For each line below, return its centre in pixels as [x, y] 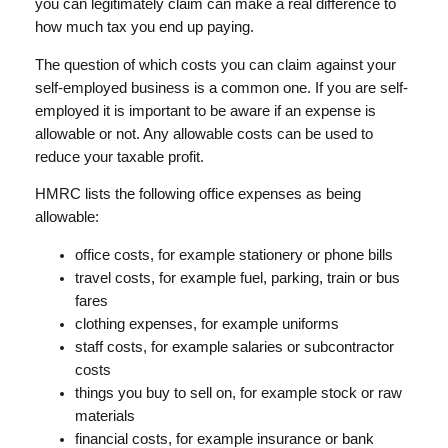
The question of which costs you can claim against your [215, 64]
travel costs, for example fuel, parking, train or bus [237, 277]
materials [104, 415]
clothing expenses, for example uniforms [206, 323]
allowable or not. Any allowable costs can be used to [203, 133]
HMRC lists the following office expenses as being [197, 194]
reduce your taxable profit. [119, 156]
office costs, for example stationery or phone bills [233, 254]
